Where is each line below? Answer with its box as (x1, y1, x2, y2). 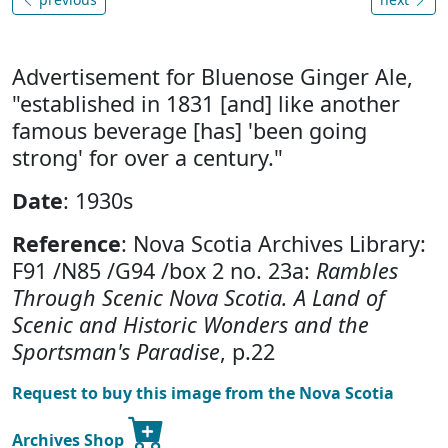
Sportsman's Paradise (12, 337, 220, 367)
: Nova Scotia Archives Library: (121, 229, 426, 259)
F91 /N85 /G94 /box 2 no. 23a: (12, 256, 316, 286)
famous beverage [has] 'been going (12, 116, 367, 146)
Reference (12, 229, 121, 259)
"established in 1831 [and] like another (12, 89, 400, 119)
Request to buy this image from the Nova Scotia (12, 382, 394, 405)
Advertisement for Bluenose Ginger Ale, (12, 62, 413, 92)
